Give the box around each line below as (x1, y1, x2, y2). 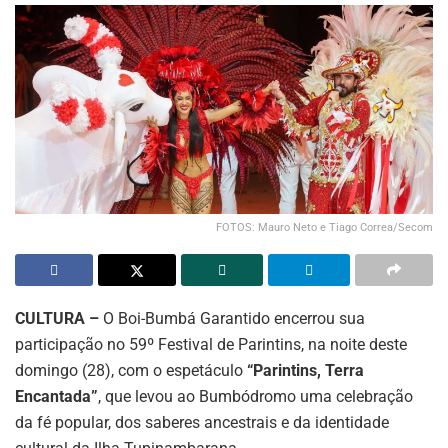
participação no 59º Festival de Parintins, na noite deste (15, 335, 407, 355)
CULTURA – (15, 309, 99, 329)
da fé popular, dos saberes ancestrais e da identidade (15, 413, 389, 433)
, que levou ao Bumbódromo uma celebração (98, 387, 413, 407)
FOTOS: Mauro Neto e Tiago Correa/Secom (216, 221, 433, 235)
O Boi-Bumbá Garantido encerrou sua (99, 309, 365, 329)
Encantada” (15, 387, 98, 407)
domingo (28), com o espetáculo (15, 361, 247, 381)
